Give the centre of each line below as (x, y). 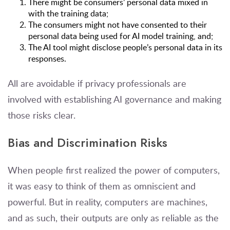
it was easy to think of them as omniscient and (102, 186)
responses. (47, 58)
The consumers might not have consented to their (118, 24)
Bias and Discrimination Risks (88, 143)
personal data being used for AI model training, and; (121, 36)
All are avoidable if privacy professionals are (97, 83)
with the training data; (68, 13)
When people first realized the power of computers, (114, 170)
